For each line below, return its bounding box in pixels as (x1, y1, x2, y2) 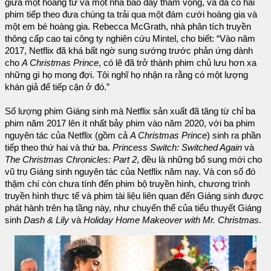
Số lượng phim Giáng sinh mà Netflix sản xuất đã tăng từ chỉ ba (5, 106, 255, 117)
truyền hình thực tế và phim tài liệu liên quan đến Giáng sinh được (5, 191, 264, 201)
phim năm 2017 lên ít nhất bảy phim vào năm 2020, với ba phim (5, 119, 255, 129)
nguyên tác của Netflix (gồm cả (5, 131, 130, 141)
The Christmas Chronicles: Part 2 (5, 155, 137, 165)
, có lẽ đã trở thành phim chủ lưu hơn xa (99, 58, 256, 68)
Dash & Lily (24, 215, 69, 226)
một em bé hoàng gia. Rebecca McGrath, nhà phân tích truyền (5, 22, 251, 32)
